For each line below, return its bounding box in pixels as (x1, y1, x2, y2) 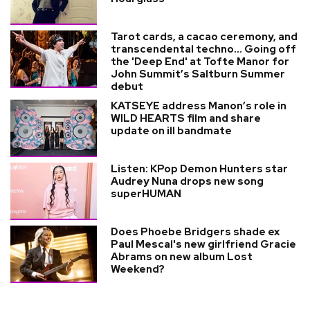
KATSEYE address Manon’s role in (111, 99, 286, 113)
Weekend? (111, 262, 165, 276)
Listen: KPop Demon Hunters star (111, 162, 288, 176)
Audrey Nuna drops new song (111, 174, 264, 188)
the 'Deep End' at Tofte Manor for (111, 55, 289, 69)
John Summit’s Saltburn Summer (111, 67, 285, 81)
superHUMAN (111, 187, 181, 201)
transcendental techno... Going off (111, 42, 296, 56)
